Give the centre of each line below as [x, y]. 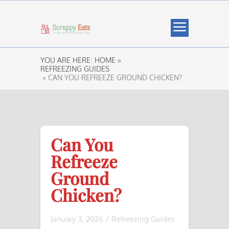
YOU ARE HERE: [66, 60]
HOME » [108, 60]
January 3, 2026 [77, 219]
